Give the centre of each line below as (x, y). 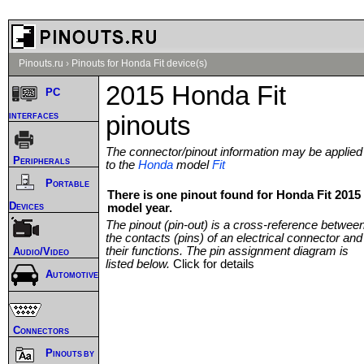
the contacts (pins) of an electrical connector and (234, 238)
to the (122, 165)
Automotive (72, 275)
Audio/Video (41, 251)
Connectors (41, 330)
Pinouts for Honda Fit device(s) (139, 63)
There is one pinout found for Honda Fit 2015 (234, 195)
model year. (140, 208)
